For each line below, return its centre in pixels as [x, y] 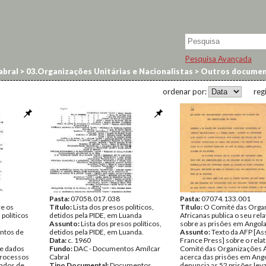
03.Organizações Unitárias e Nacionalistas [109, 71]
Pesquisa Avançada [218, 58]
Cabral [59, 257]
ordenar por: [186, 91]
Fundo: [61, 248]
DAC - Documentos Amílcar [117, 248]
